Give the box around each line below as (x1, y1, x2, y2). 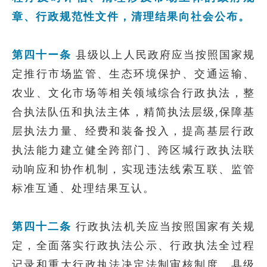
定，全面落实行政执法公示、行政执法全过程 (12, 240, 255, 252)
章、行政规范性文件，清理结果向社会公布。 (12, 11, 250, 23)
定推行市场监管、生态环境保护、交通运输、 (12, 68, 255, 80)
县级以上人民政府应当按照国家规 (72, 49, 255, 61)
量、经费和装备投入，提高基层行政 (60, 125, 256, 137)
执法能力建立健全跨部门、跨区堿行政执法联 (12, 144, 255, 156)
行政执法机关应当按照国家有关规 (72, 221, 255, 232)
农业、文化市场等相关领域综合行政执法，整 (12, 87, 255, 99)
